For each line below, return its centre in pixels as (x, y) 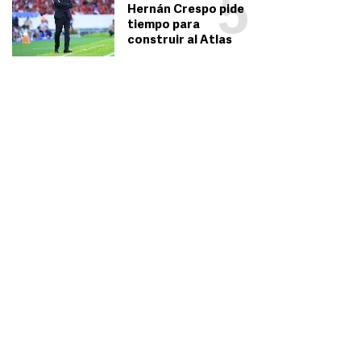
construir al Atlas (179, 41)
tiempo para (163, 26)
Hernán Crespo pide (185, 10)
